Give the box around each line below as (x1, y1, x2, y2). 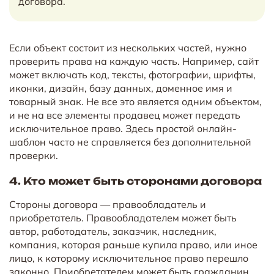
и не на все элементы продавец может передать (9, 108, 240, 121)
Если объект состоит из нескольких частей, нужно (9, 41, 246, 54)
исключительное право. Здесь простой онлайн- (9, 122, 237, 135)
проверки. (9, 149, 58, 161)
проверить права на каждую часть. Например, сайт (9, 54, 259, 67)
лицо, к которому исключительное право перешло (9, 251, 248, 264)
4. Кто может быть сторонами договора (9, 174, 262, 187)
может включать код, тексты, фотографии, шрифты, (9, 68, 256, 81)
